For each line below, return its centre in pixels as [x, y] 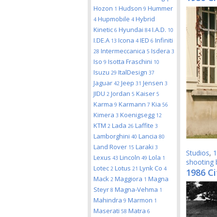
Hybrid [145, 19]
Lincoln [131, 157]
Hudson [131, 8]
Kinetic [104, 30]
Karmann [133, 104]
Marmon [141, 200]
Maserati [107, 211]
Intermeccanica [124, 51]
